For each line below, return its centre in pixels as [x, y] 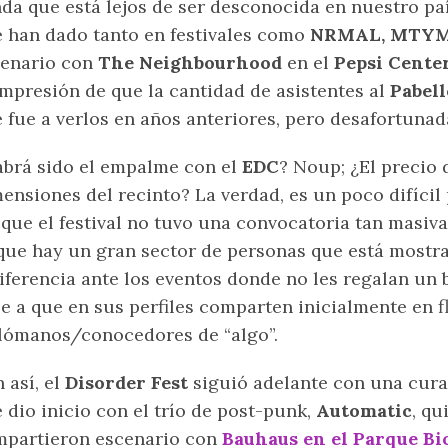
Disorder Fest [126, 383]
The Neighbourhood [190, 63]
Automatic [361, 411]
